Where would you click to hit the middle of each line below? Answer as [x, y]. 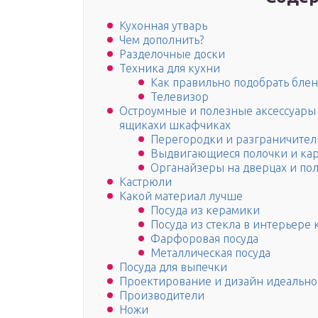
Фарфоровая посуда [204, 239]
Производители [162, 296]
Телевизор [180, 97]
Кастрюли [146, 182]
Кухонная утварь [163, 26]
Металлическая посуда [210, 253]
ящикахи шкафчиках [175, 125]
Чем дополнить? [161, 40]
